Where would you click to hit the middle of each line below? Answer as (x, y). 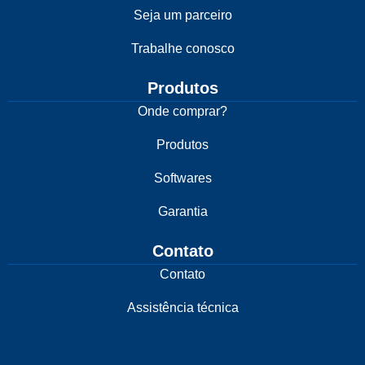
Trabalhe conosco (182, 49)
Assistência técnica (182, 308)
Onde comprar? (182, 112)
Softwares (182, 178)
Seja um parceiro (182, 15)
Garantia (182, 212)
